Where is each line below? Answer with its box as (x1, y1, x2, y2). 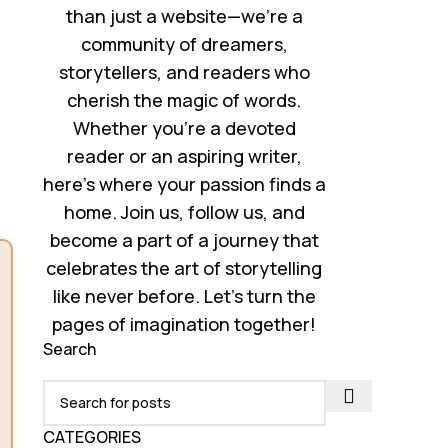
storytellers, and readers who (58, 59, 310, 84)
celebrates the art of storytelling (46, 255, 323, 280)
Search (42, 337, 96, 360)
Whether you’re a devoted (72, 115, 296, 140)
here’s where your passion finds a (42, 171, 326, 196)
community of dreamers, (80, 31, 288, 56)
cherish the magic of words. (67, 87, 302, 112)
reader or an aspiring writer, (66, 143, 302, 168)
